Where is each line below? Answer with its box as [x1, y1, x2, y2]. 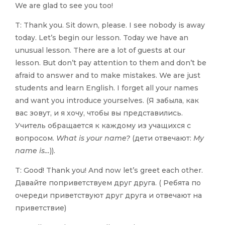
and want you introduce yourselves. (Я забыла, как [15, 96, 199, 105]
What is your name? [56, 134, 130, 143]
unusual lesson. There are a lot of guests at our [15, 46, 185, 55]
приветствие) [15, 203, 66, 213]
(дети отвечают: [130, 134, 193, 143]
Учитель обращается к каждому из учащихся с [15, 121, 191, 131]
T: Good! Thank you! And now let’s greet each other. [15, 166, 203, 175]
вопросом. [15, 134, 56, 143]
